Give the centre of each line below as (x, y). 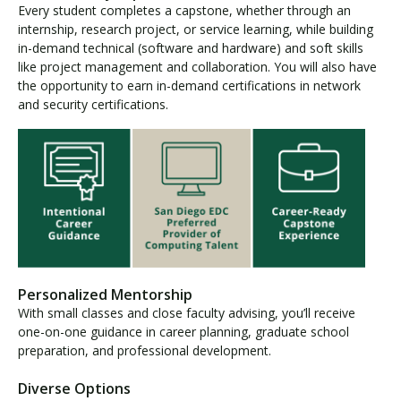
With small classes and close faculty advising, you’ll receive (187, 313)
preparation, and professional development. (145, 351)
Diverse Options (74, 388)
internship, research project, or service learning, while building (196, 29)
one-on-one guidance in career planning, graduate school (183, 332)
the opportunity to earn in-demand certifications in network (189, 85)
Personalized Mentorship (105, 295)
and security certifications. (93, 104)
